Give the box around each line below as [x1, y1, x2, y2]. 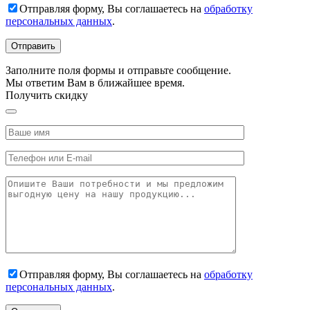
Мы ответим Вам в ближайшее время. [6, 76, 185, 89]
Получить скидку [6, 89, 88, 101]
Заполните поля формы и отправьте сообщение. [6, 64, 231, 76]
